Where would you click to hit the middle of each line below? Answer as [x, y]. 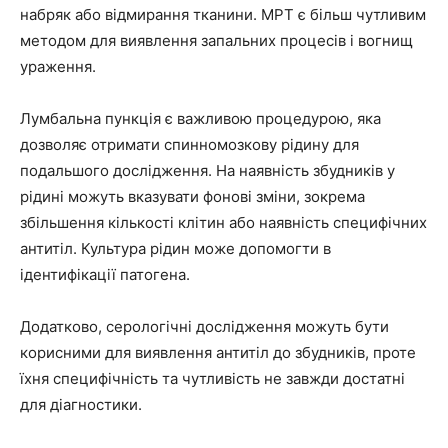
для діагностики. [81, 404]
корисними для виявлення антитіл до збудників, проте [218, 352]
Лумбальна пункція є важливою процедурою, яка [200, 118]
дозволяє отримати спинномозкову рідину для [189, 144]
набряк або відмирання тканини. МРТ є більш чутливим [223, 14]
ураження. [58, 66]
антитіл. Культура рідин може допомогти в [175, 248]
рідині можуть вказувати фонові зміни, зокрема [192, 196]
